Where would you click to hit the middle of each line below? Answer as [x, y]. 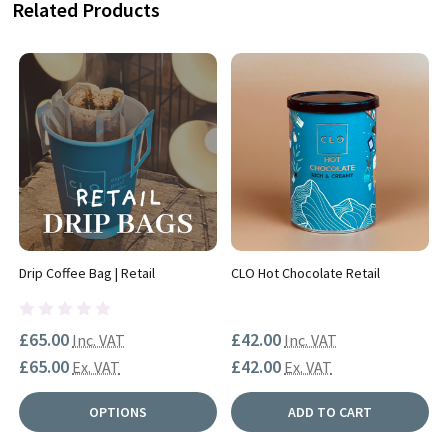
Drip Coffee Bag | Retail [87, 273]
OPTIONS [118, 412]
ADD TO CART [330, 412]
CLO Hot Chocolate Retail [305, 273]
